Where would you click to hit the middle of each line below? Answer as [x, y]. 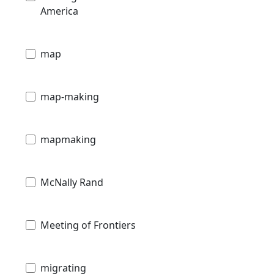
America [59, 11]
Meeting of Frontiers [88, 225]
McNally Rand [72, 183]
